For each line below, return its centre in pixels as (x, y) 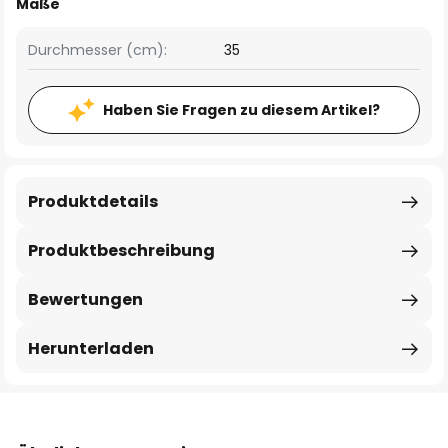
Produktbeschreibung (121, 250)
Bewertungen (85, 299)
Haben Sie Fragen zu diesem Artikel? (241, 110)
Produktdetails (93, 201)
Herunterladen (91, 348)
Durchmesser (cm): (97, 50)
